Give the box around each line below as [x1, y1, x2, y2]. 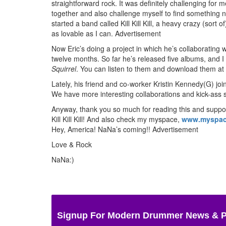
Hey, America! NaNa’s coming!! [51, 124, 150, 134]
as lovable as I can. [51, 28, 113, 38]
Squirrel [51, 63, 76, 74]
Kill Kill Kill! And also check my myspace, [51, 114, 182, 124]
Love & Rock [51, 139, 92, 149]
